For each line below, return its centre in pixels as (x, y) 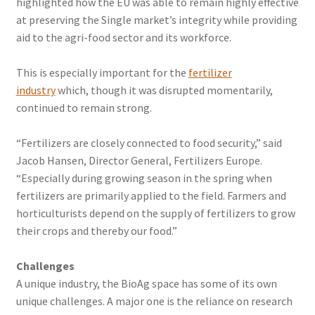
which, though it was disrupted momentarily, (164, 90)
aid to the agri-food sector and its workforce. (123, 37)
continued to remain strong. (84, 108)
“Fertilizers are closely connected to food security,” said (149, 143)
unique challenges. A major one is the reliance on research (154, 301)
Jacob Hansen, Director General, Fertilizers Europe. (139, 160)
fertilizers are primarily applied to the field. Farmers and (151, 195)
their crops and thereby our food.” (96, 231)
